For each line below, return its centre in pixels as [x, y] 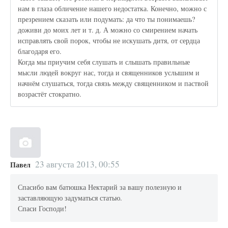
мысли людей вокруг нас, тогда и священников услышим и [109, 72]
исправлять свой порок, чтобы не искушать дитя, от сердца [109, 40]
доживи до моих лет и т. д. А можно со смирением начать [108, 30]
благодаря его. [40, 51]
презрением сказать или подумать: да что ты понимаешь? [107, 19]
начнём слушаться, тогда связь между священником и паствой [113, 83]
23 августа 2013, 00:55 [77, 164]
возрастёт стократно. [50, 94]
